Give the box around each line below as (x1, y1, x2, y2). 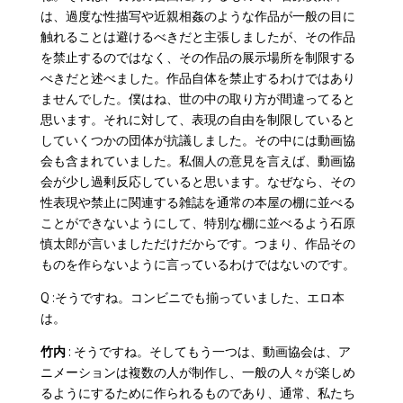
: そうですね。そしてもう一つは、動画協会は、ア (65, 343, 351, 359)
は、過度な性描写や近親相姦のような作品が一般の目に (40, 7, 355, 23)
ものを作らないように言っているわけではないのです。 (40, 255, 355, 272)
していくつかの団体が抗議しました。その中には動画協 (40, 131, 355, 148)
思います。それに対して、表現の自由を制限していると (40, 111, 355, 127)
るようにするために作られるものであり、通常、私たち (40, 384, 355, 400)
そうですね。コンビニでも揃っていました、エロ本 (54, 289, 345, 305)
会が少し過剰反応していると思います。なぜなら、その (40, 173, 355, 189)
